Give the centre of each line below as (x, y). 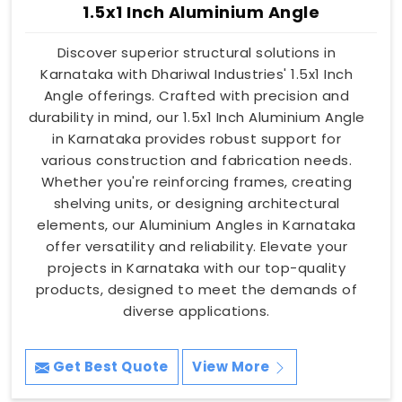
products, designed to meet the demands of (197, 290)
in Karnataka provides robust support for (197, 139)
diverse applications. (197, 311)
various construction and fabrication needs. (197, 161)
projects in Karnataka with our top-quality (197, 268)
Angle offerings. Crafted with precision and (197, 96)
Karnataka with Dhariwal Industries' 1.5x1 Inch (197, 74)
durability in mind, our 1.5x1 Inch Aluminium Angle (197, 118)
